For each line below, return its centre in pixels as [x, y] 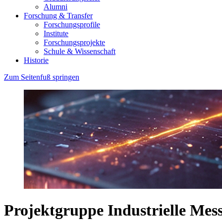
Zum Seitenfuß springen [42, 77]
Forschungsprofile [72, 24]
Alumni [55, 6]
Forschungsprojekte [74, 42]
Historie [36, 60]
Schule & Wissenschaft [80, 51]
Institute [56, 33]
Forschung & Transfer [58, 15]
